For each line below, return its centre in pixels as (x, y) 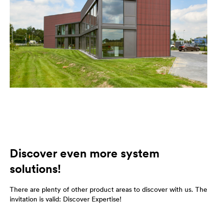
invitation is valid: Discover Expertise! (66, 199)
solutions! (35, 169)
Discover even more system (85, 153)
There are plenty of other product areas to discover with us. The (108, 189)
